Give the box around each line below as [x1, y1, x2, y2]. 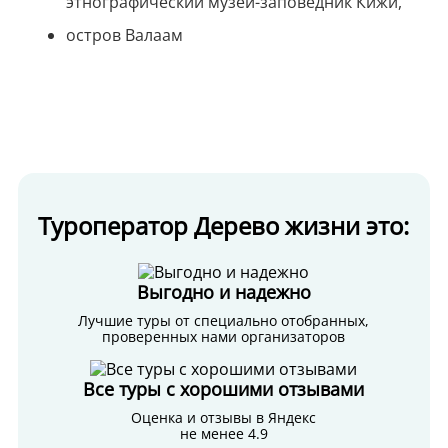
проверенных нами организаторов [102, 327, 346, 347]
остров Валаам [65, 24, 183, 47]
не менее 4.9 [179, 424, 268, 444]
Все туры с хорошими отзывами [83, 377, 365, 402]
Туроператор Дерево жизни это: [38, 209, 410, 243]
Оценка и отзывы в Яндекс [131, 408, 317, 428]
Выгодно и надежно [136, 280, 311, 305]
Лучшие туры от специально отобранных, [78, 311, 370, 331]
